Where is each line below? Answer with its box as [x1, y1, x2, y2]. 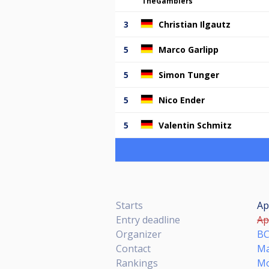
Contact [116, 241, 151, 255]
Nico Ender [159, 94, 205, 106]
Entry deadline [116, 213, 180, 226]
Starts [116, 198, 143, 212]
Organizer [116, 227, 162, 241]
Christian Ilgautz [159, 18, 231, 30]
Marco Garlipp [159, 43, 219, 55]
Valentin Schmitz [159, 119, 232, 131]
